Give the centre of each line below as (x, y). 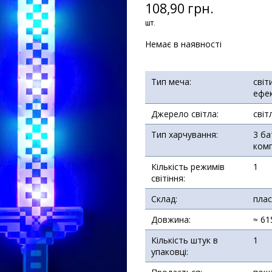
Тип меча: (171, 81)
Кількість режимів (188, 166)
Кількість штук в (185, 240)
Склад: (164, 199)
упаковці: (170, 251)
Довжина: (171, 219)
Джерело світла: (185, 114)
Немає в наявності (183, 44)
